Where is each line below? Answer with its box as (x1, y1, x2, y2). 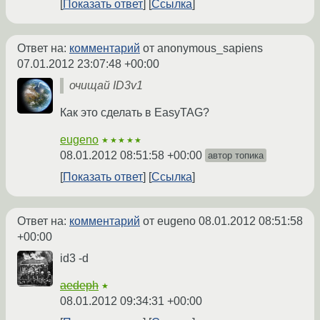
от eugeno (140, 215, 199, 228)
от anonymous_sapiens (140, 42, 263, 55)
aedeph (60, 279, 99, 292)
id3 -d (60, 252, 89, 265)
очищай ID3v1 (69, 79, 143, 92)
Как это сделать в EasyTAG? (60, 106, 209, 119)
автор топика (208, 150, 264, 161)
